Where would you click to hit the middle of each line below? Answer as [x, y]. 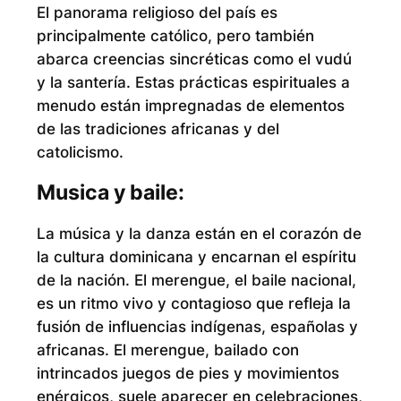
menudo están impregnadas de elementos [190, 105]
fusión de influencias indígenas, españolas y [197, 327]
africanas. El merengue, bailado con [167, 350]
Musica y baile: [110, 193]
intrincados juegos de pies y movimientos [188, 374]
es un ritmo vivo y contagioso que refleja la [193, 304]
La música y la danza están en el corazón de [199, 234]
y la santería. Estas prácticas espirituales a [193, 82]
